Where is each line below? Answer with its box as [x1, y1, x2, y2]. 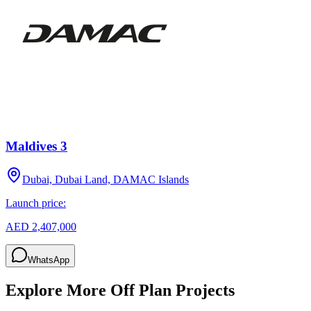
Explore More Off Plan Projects [6, 281, 235, 300]
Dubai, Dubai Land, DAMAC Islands [22, 174, 189, 186]
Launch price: [6, 197, 66, 210]
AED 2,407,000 [6, 221, 76, 233]
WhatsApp [28, 255, 69, 266]
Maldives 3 [6, 138, 67, 153]
